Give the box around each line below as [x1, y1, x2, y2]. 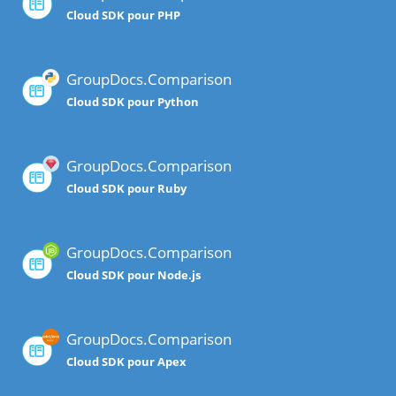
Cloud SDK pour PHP [66, 7, 180, 24]
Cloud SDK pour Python [66, 94, 199, 110]
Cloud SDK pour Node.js [66, 267, 201, 284]
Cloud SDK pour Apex [66, 354, 187, 370]
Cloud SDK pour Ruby [66, 180, 187, 197]
